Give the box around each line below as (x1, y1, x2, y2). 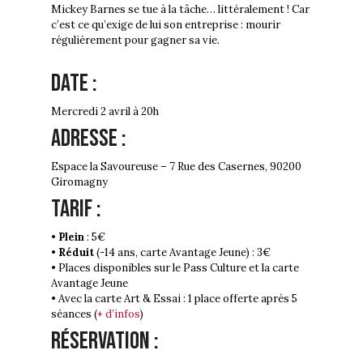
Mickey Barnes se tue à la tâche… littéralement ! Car (51, 2, 310, 17)
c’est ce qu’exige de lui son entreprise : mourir (51, 18, 280, 32)
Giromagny (51, 175, 108, 190)
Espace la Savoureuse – (51, 160, 169, 174)
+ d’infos (97, 307, 140, 322)
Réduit (58, 246, 94, 260)
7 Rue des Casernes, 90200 (169, 160, 301, 174)
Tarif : (51, 194, 101, 224)
